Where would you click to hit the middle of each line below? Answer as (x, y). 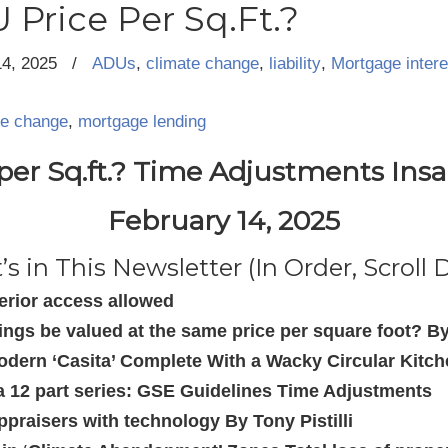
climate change (202, 63)
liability (295, 63)
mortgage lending (142, 121)
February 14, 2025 (224, 220)
